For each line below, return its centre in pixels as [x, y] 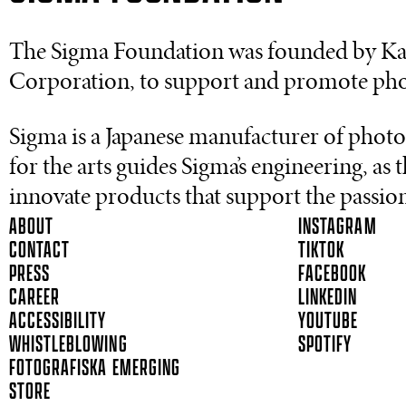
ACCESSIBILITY [58, 321]
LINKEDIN [328, 297]
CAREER [35, 297]
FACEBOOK [333, 274]
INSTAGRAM [338, 227]
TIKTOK [322, 250]
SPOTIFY [325, 344]
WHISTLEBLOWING [68, 344]
